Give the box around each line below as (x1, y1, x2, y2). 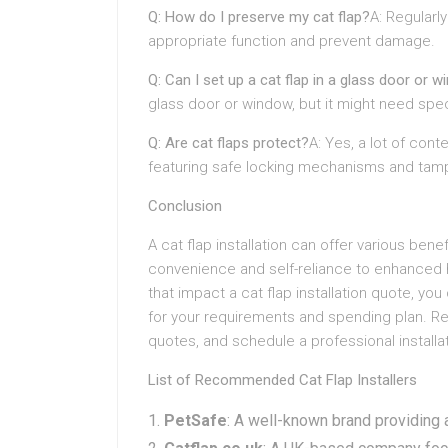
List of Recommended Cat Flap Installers (148, 371, 417, 389)
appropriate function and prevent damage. (148, 32, 435, 50)
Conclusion (148, 197, 222, 215)
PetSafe (164, 411, 227, 430)
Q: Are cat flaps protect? (148, 134, 309, 152)
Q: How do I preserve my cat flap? (148, 8, 370, 26)
